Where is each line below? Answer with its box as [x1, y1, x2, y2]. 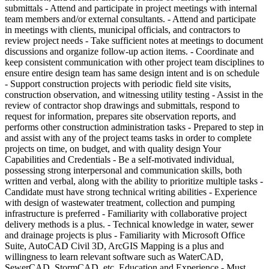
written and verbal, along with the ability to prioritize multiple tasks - [5, 175, 263, 186]
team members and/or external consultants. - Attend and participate [5, 13, 256, 24]
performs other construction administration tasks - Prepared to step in [5, 121, 264, 132]
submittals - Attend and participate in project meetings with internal [5, 2, 257, 13]
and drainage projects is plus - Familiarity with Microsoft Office [5, 229, 245, 240]
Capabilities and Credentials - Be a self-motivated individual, [5, 154, 234, 165]
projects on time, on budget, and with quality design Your [5, 143, 221, 154]
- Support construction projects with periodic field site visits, [5, 78, 231, 89]
